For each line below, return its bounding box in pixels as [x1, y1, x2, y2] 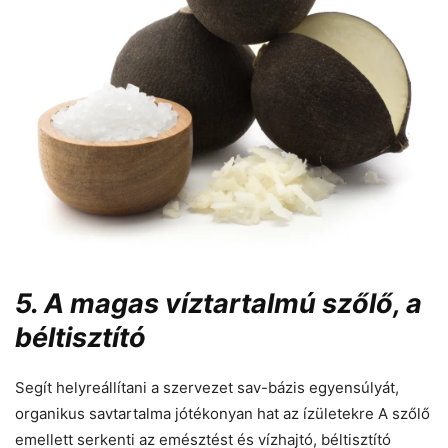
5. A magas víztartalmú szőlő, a [15, 287, 422, 321]
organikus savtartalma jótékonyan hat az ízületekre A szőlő [15, 404, 430, 424]
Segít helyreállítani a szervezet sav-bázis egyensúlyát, [15, 378, 399, 398]
